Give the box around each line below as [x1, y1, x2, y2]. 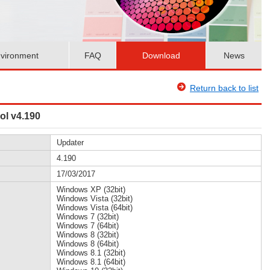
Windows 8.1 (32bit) [57, 248, 125, 257]
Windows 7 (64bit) [57, 221, 119, 230]
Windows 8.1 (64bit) [57, 257, 125, 266]
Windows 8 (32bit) [57, 230, 119, 239]
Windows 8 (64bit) [57, 239, 119, 248]
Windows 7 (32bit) [57, 212, 119, 221]
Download [142, 50, 180, 60]
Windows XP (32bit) [57, 185, 125, 194]
